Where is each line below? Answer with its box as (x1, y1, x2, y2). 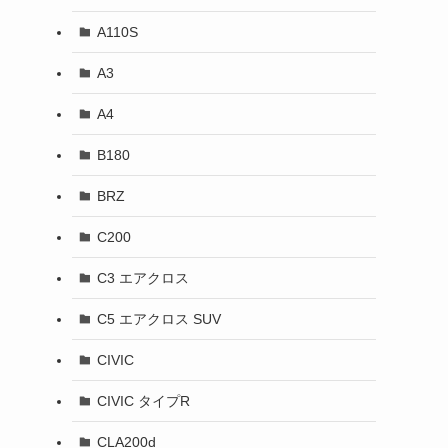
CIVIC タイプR (96, 392, 190, 409)
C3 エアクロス (96, 269, 189, 286)
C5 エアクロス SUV (96, 310, 221, 327)
